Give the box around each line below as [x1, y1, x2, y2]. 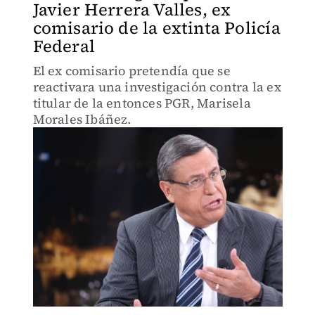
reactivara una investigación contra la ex [32, 78, 281, 96]
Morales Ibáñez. [32, 110, 131, 128]
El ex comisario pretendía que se [32, 62, 231, 79]
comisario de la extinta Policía [32, 16, 281, 39]
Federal [32, 34, 95, 58]
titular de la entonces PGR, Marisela [32, 94, 251, 112]
